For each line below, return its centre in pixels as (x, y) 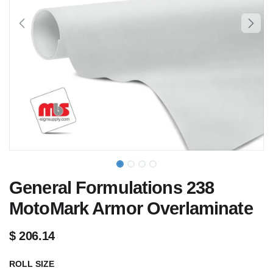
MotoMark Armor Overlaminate (131, 208)
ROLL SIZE (32, 264)
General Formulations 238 (112, 188)
